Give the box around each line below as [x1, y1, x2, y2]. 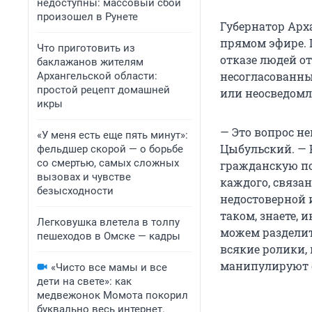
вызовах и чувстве [37, 171, 131, 183]
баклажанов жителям [37, 56, 143, 68]
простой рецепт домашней [37, 84, 170, 96]
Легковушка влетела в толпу [37, 216, 180, 228]
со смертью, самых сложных [37, 157, 179, 169]
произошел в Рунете [37, 10, 138, 23]
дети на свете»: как [37, 275, 132, 288]
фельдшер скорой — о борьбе [37, 143, 183, 155]
